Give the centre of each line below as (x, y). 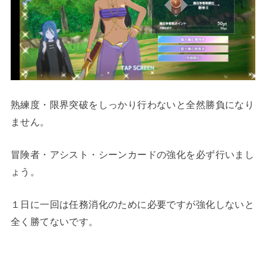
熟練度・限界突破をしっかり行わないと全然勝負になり (132, 104)
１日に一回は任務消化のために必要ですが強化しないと (132, 205)
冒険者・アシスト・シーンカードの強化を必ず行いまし (132, 154)
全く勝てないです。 (54, 222)
